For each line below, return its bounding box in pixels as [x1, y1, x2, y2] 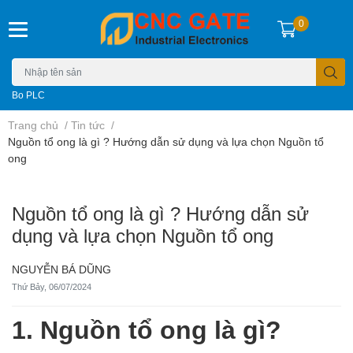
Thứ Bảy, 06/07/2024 [12, 281, 91, 293]
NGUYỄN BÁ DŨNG [12, 262, 111, 277]
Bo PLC [12, 89, 45, 102]
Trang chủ [8, 118, 58, 132]
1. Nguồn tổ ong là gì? [12, 314, 281, 345]
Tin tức [71, 118, 105, 132]
